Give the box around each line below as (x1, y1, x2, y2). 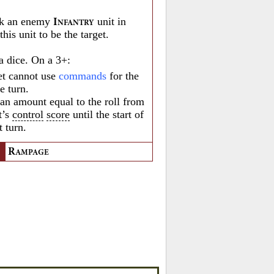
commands (59, 69, 107, 82)
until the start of (70, 108, 144, 120)
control (12, 108, 44, 120)
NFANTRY (57, 18, 95, 28)
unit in (94, 15, 127, 28)
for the (106, 69, 139, 82)
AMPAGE (15, 149, 50, 158)
